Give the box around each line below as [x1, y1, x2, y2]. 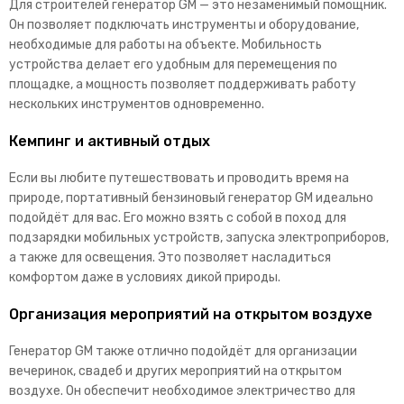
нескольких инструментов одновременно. [9, 96, 264, 112]
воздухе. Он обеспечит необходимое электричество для [9, 382, 355, 399]
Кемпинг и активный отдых [9, 132, 210, 150]
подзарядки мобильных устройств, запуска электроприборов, [9, 229, 389, 245]
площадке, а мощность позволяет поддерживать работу [9, 76, 356, 92]
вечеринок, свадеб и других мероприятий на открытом [9, 363, 342, 379]
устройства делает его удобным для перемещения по [9, 56, 337, 72]
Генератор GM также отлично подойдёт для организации [9, 343, 357, 359]
